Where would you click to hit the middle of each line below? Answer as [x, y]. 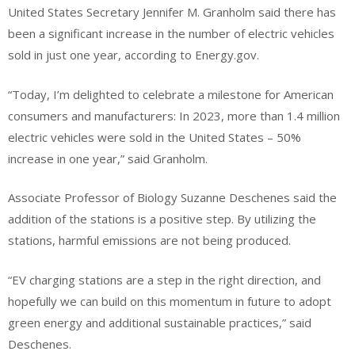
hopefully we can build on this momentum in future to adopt [170, 301]
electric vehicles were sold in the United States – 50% [155, 137]
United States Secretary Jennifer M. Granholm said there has [172, 12]
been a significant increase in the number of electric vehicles [171, 34]
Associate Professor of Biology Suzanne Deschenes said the [172, 198]
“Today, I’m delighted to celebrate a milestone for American [171, 94]
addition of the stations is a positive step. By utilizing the [162, 219]
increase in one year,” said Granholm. [108, 158]
